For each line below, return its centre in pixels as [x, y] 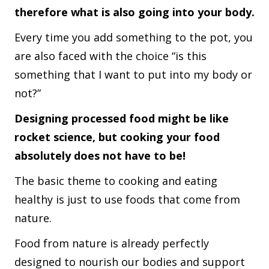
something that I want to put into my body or [133, 74]
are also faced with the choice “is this [110, 56]
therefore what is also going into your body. [134, 12]
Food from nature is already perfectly [112, 243]
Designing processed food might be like [122, 118]
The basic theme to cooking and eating [116, 180]
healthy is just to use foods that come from [127, 199]
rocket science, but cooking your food [117, 137]
